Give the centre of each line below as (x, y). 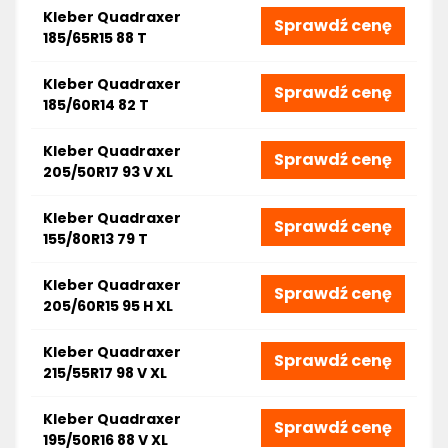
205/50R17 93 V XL (108, 172)
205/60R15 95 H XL (108, 306)
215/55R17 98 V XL (105, 373)
